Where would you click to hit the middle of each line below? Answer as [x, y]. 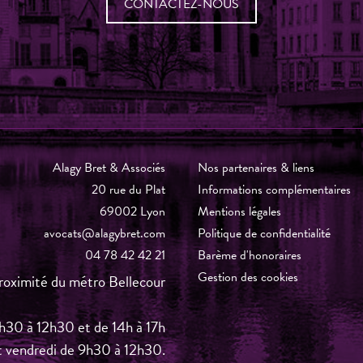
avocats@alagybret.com [105, 233]
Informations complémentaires [274, 190]
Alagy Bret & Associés [109, 168]
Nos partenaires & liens [256, 168]
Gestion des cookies [248, 277]
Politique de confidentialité [264, 233]
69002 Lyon [132, 211]
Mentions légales [239, 211]
